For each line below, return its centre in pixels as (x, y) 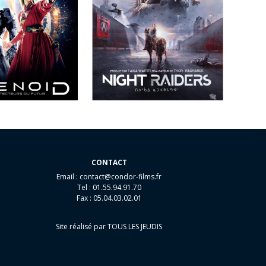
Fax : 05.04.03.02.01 (109, 198)
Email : (68, 177)
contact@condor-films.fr (121, 177)
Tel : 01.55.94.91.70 (109, 188)
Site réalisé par (81, 227)
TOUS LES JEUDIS (135, 227)
